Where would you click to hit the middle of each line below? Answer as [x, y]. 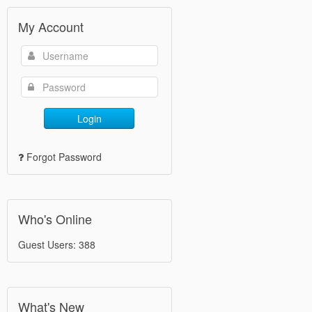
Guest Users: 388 [57, 244]
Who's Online [55, 219]
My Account [51, 26]
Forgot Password [64, 157]
